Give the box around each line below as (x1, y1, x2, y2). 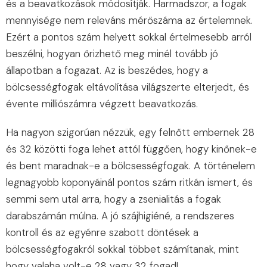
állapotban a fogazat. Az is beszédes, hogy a (6, 64, 208, 77)
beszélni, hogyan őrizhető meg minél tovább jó (6, 47, 218, 61)
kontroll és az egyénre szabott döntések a (6, 226, 198, 240)
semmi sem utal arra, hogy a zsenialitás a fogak (6, 193, 221, 206)
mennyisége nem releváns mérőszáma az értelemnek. (6, 14, 253, 27)
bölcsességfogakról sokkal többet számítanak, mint (6, 243, 239, 256)
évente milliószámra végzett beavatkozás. (6, 97, 198, 111)
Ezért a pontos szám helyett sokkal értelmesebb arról (6, 30, 252, 44)
